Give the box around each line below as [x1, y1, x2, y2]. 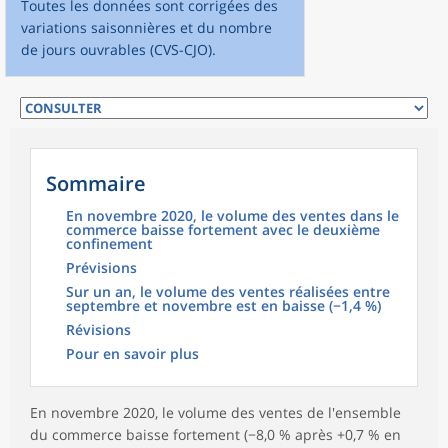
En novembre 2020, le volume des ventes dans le [66, 206, 399, 226]
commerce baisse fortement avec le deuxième [66, 220, 380, 240]
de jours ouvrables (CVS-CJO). [21, 40, 216, 60]
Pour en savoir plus [66, 344, 199, 364]
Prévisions [66, 258, 137, 278]
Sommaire [46, 170, 146, 198]
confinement [66, 234, 153, 254]
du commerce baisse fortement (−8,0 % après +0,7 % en [30, 425, 401, 445]
